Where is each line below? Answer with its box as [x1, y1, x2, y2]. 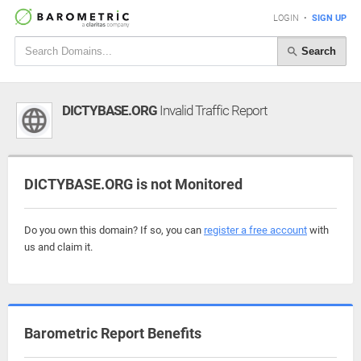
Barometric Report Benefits [24, 325, 201, 342]
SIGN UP [312, 13, 346, 23]
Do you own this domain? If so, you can [24, 224, 204, 236]
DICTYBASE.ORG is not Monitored [24, 176, 243, 193]
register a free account [204, 224, 307, 236]
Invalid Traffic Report [157, 102, 267, 118]
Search [298, 44, 336, 57]
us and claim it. [24, 241, 93, 253]
